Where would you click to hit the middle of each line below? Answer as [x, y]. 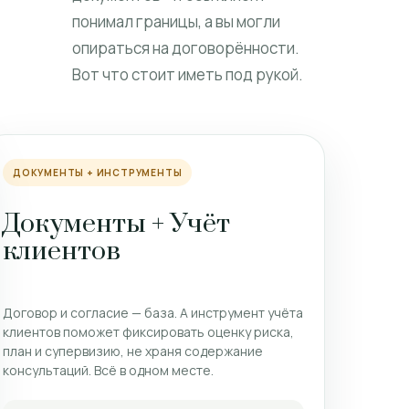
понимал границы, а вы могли [177, 21]
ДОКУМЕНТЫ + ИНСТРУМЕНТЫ [98, 173]
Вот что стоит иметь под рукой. [188, 74]
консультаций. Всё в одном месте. [108, 370]
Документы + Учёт [116, 224]
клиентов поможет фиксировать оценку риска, [148, 331]
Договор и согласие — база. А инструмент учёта [153, 312]
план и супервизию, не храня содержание [133, 351]
